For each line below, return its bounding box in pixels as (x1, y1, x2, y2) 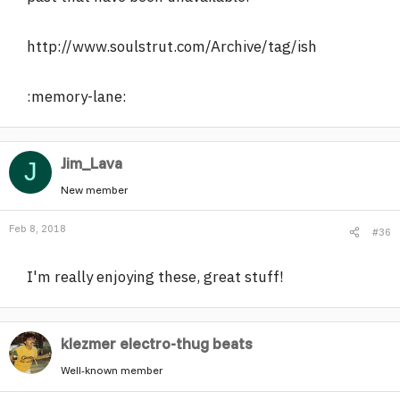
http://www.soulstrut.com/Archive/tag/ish (27, 36, 317, 56)
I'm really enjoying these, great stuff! (27, 267, 284, 287)
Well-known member (61, 363, 163, 377)
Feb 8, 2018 (9, 221, 66, 235)
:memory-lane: (27, 86, 127, 106)
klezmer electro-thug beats (61, 334, 253, 353)
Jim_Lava (61, 153, 122, 172)
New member (61, 182, 129, 196)
